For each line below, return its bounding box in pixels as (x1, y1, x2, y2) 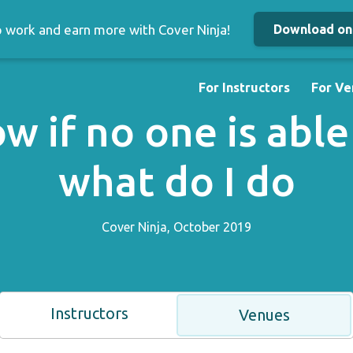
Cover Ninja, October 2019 (102, 220, 251, 235)
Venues (238, 306, 290, 324)
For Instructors (199, 80, 291, 95)
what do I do (58, 158, 295, 205)
